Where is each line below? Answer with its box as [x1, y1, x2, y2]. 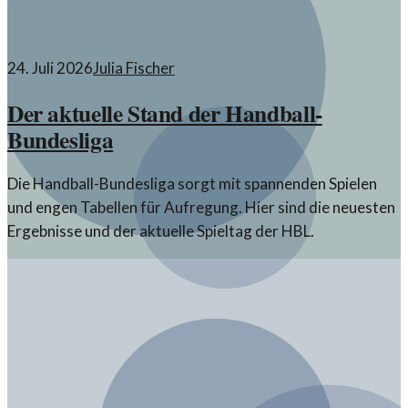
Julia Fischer [93, 58, 175, 78]
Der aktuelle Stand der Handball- [7, 95, 322, 130]
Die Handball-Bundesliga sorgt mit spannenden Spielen [7, 173, 377, 193]
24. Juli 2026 [7, 58, 93, 78]
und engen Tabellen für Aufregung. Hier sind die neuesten [7, 197, 395, 217]
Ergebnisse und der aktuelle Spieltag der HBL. [7, 220, 314, 240]
